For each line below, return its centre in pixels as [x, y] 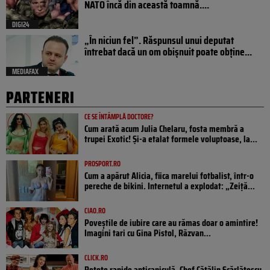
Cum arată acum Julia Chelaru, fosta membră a [164, 128]
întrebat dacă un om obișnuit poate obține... [168, 52]
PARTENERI [40, 97]
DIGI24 [21, 24]
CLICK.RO [96, 257]
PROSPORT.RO [102, 163]
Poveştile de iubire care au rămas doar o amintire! [171, 222]
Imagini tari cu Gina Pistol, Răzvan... [148, 233]
